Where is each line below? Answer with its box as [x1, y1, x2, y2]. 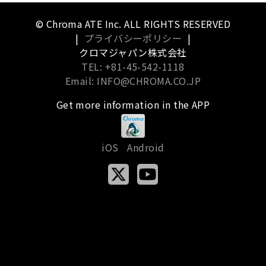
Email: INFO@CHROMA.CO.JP [65, 73, 201, 88]
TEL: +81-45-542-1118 [81, 59, 185, 74]
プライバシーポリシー [84, 30, 182, 45]
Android [127, 140, 164, 154]
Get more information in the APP [56, 97, 210, 112]
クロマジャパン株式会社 [79, 45, 187, 59]
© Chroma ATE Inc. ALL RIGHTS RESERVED [35, 16, 231, 31]
